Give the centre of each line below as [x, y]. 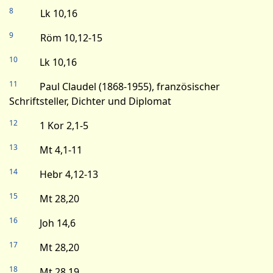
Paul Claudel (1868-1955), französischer [119, 87]
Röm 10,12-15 [58, 38]
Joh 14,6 [47, 223]
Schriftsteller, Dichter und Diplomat [90, 101]
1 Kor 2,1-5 [53, 126]
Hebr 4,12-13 [58, 174]
